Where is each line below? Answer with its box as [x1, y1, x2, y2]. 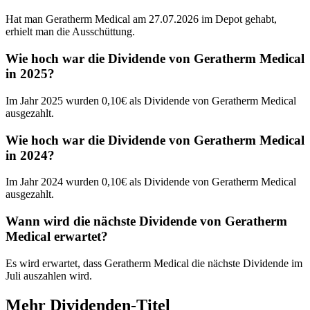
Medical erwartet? [6, 229, 108, 244]
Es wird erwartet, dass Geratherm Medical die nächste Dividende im [6, 257, 302, 269]
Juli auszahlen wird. [6, 269, 92, 282]
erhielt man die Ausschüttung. [6, 26, 135, 38]
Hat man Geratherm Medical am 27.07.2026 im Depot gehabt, [6, 13, 277, 26]
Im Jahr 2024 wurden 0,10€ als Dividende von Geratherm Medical [6, 176, 296, 188]
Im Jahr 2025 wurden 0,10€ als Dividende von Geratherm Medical [6, 94, 296, 107]
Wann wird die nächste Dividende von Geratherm [6, 214, 287, 228]
